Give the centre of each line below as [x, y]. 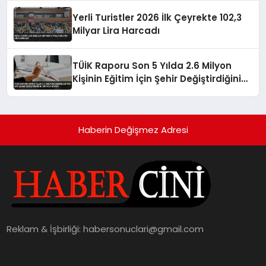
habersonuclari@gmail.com [144, 229]
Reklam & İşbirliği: [45, 229]
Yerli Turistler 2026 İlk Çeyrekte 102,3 [157, 17]
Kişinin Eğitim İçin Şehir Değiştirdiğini [157, 78]
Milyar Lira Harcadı [116, 30]
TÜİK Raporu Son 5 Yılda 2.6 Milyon [152, 65]
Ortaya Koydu [106, 91]
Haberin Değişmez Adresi [133, 129]
